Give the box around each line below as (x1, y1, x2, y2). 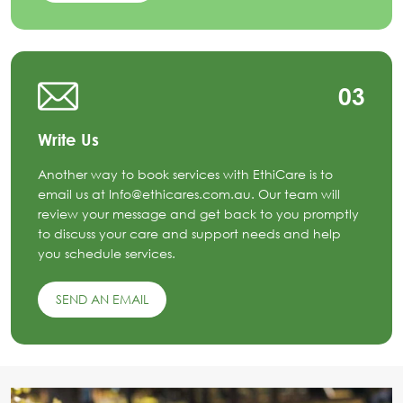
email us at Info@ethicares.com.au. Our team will (38, 186, 340, 202)
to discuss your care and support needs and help (38, 226, 341, 242)
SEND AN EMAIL (56, 291, 148, 308)
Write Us (38, 130, 99, 150)
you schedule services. (38, 246, 175, 262)
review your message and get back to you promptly (38, 206, 359, 222)
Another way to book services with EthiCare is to (38, 166, 333, 183)
